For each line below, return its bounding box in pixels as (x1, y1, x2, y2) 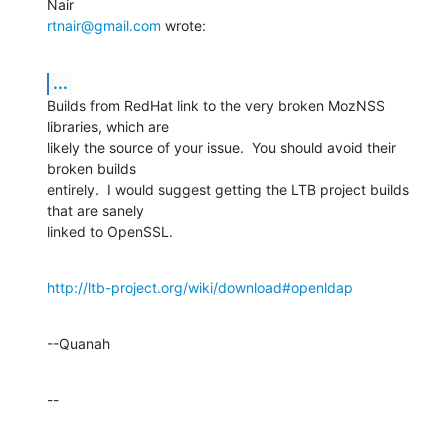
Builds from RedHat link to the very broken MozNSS (47, 96, 385, 114)
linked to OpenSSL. (47, 222, 173, 240)
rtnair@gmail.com (47, 16, 161, 34)
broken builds (47, 159, 140, 177)
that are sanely (47, 201, 148, 219)
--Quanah (47, 334, 110, 352)
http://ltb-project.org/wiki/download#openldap (47, 278, 353, 296)
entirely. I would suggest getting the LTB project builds (47, 180, 409, 198)
